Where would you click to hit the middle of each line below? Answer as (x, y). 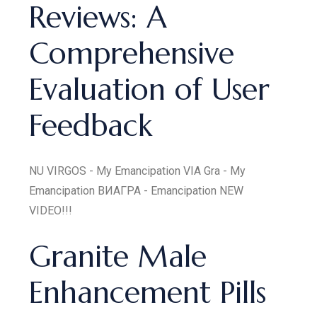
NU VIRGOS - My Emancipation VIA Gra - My (138, 171)
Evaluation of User (150, 90)
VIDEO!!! (51, 211)
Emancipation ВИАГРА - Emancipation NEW (137, 191)
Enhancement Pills (148, 293)
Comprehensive (132, 53)
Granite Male (118, 257)
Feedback (91, 126)
